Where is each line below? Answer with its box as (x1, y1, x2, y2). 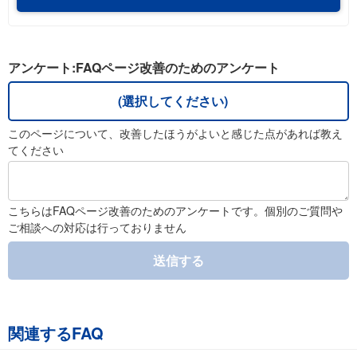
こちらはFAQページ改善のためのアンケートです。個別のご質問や (8, 202, 343, 219)
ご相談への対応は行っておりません (8, 219, 186, 236)
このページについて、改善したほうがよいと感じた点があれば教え (8, 125, 343, 142)
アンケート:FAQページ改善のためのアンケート (8, 58, 280, 77)
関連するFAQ (8, 321, 104, 345)
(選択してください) (117, 92, 228, 111)
